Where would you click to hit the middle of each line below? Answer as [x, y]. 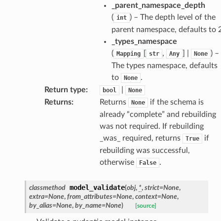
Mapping [128, 54]
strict [152, 187]
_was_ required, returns [141, 138]
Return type [65, 90]
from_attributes [90, 196]
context [146, 196]
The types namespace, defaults [164, 65]
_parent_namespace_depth [158, 5]
